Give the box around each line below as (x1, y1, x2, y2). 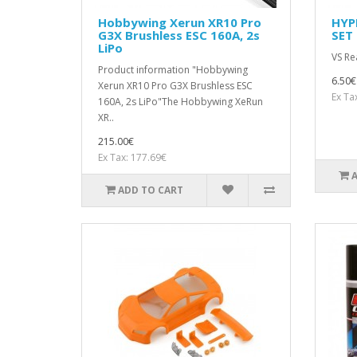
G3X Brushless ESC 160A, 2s (98, 27, 260, 44)
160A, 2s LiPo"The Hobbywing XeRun (98, 95, 263, 109)
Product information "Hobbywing (98, 63, 248, 77)
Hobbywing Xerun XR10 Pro (98, 14, 261, 31)
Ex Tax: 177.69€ (98, 151, 167, 165)
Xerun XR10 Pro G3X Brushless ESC (98, 79, 253, 93)
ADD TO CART (118, 183, 184, 198)
